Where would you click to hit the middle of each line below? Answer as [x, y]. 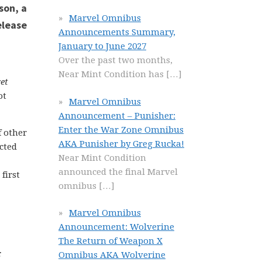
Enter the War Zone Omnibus [121, 130]
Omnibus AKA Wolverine [112, 255]
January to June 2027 [102, 46]
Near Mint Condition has [112, 74]
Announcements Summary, [117, 32]
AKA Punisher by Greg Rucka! [121, 144]
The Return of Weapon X [111, 241]
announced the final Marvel [118, 172]
